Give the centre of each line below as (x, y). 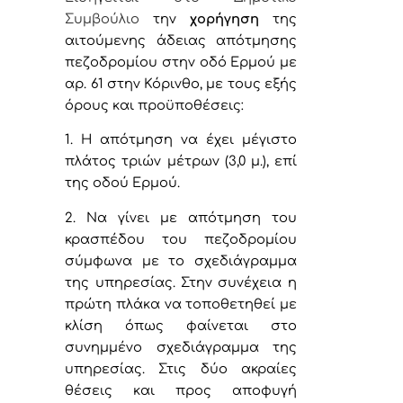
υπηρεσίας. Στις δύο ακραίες (181, 368)
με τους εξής (251, 83)
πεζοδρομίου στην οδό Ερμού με (181, 62)
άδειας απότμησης (226, 40)
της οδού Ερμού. (123, 183)
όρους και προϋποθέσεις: (155, 105)
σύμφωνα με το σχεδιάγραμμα (181, 260)
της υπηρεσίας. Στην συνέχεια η (181, 282)
